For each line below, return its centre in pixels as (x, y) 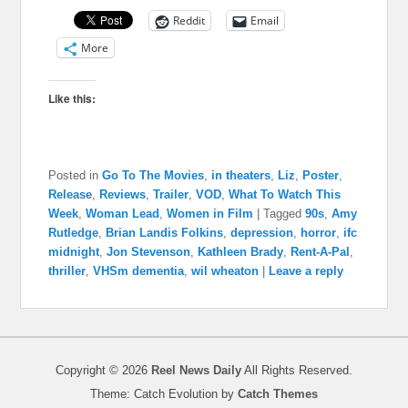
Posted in (74, 176)
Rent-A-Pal (321, 252)
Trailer (171, 195)
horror (319, 233)
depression (262, 233)
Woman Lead (123, 214)
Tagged (283, 214)
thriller (67, 271)
